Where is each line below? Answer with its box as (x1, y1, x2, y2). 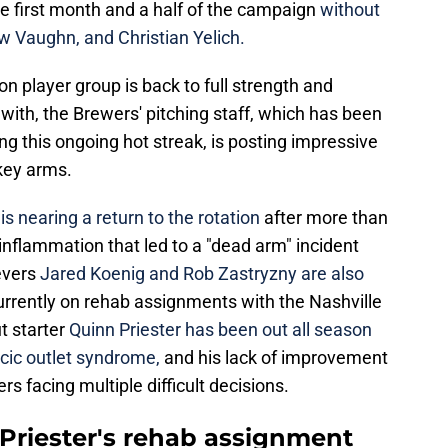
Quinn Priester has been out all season (65, 319, 372, 341)
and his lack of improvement (160, 347, 388, 369)
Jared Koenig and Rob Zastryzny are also (40, 263, 364, 285)
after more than (264, 207, 388, 229)
